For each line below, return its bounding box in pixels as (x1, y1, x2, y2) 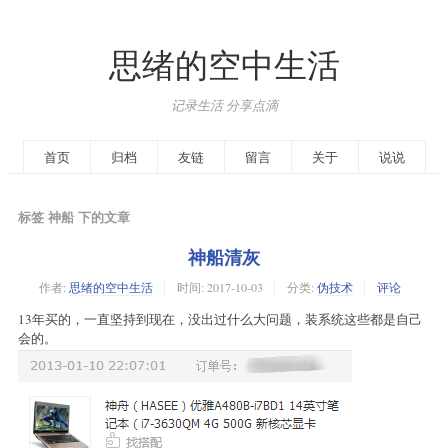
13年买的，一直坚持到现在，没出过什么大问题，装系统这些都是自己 (18, 309, 422, 328)
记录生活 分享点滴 (170, 95, 278, 114)
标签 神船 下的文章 (18, 206, 130, 226)
